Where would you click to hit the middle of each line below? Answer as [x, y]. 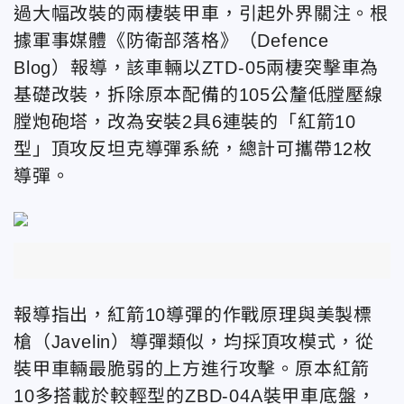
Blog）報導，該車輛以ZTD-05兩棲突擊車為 [197, 68]
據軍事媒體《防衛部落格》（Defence [172, 41]
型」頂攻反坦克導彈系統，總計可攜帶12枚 [193, 149]
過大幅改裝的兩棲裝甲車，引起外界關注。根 [201, 14]
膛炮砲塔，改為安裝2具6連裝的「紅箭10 [185, 122]
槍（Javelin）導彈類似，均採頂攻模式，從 [194, 341]
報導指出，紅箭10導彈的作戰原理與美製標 [193, 314]
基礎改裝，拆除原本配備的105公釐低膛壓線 [198, 95]
